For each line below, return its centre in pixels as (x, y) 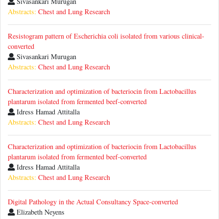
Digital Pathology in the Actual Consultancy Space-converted (93, 202)
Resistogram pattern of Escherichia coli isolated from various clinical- (106, 36)
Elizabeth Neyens (40, 212)
